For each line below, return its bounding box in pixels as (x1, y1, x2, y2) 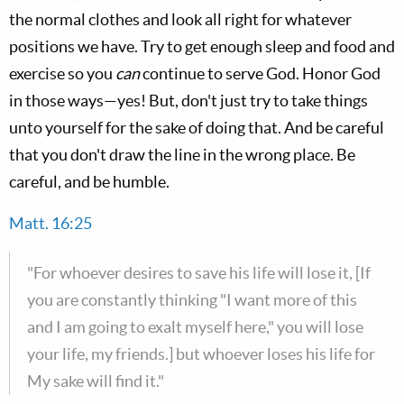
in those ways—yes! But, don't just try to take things (9, 91, 368, 110)
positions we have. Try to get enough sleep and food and (9, 37, 395, 56)
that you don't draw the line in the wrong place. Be (9, 145, 355, 164)
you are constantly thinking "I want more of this (27, 290, 357, 309)
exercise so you (9, 64, 115, 83)
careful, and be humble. (9, 172, 170, 191)
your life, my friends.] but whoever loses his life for (27, 344, 375, 363)
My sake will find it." (27, 372, 164, 390)
